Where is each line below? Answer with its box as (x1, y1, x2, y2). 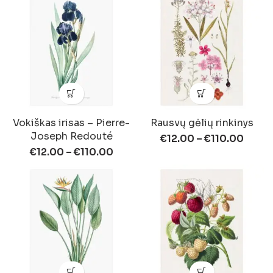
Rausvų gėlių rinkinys (150, 116, 253, 129)
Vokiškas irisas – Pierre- (13, 116, 130, 129)
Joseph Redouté (30, 129, 113, 143)
